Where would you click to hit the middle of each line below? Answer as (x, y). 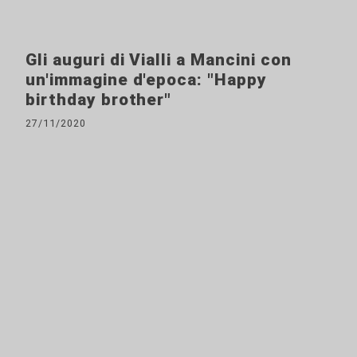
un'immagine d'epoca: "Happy (146, 79)
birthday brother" (99, 99)
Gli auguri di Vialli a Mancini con (159, 59)
